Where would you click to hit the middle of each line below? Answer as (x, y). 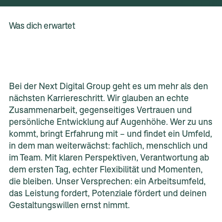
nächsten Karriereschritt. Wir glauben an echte (99, 99)
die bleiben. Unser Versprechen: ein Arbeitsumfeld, (107, 182)
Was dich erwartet (42, 26)
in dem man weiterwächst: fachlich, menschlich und (108, 146)
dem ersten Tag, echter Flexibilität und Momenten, (106, 170)
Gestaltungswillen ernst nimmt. (69, 206)
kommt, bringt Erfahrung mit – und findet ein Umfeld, (110, 134)
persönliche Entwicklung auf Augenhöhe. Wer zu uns (111, 122)
